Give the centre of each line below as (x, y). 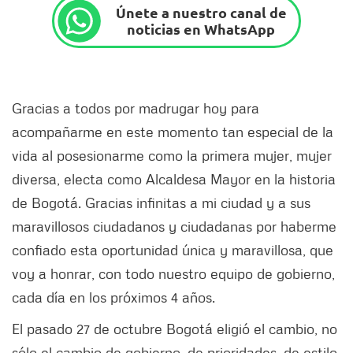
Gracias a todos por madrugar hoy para (136, 108)
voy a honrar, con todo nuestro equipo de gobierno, (173, 273)
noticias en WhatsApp (201, 29)
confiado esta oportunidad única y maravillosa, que (173, 249)
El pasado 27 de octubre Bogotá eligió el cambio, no (175, 328)
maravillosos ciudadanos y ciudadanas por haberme (174, 226)
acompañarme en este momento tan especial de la (173, 131)
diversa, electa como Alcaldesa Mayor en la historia (174, 178)
